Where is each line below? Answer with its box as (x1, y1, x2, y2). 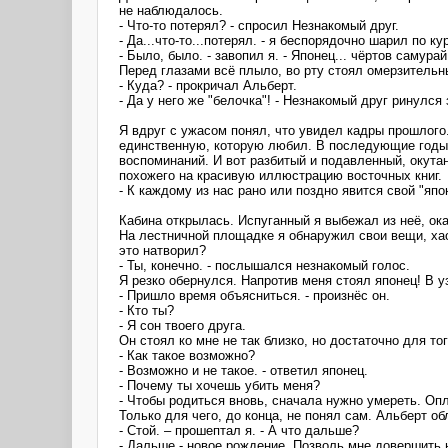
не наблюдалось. (119, 2, 223, 18)
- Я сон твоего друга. (119, 317, 246, 333)
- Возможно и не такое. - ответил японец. (119, 362, 368, 378)
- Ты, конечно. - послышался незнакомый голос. (119, 257, 410, 273)
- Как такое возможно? (119, 347, 255, 363)
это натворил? (119, 242, 206, 258)
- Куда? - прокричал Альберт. (119, 77, 297, 93)
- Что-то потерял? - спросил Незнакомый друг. (119, 17, 399, 33)
